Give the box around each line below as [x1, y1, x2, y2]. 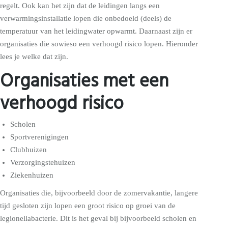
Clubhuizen [10, 146, 47, 154]
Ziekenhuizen [10, 171, 55, 180]
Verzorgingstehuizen [10, 158, 75, 167]
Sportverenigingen [10, 133, 69, 141]
